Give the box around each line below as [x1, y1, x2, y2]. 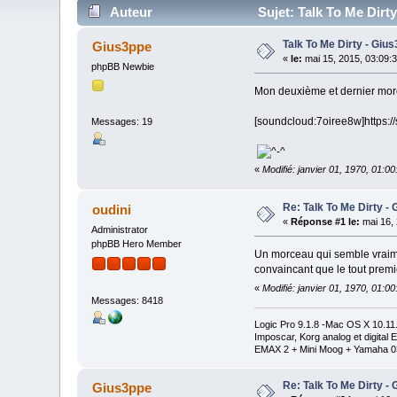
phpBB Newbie [91, 61, 155, 73]
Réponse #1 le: [291, 216, 361, 228]
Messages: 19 [91, 115, 153, 127]
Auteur [109, 4, 152, 20]
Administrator [91, 224, 149, 236]
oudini [91, 202, 131, 218]
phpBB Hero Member [91, 238, 183, 250]
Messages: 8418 [91, 295, 164, 307]
